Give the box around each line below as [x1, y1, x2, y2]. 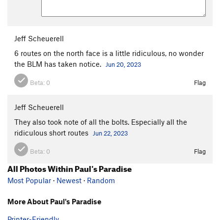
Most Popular [7, 175, 51, 185]
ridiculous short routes [14, 128, 90, 137]
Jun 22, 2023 [93, 129, 128, 137]
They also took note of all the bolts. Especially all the [14, 117, 187, 126]
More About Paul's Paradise [7, 196, 101, 206]
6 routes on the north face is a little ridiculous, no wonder [14, 48, 204, 57]
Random [87, 175, 115, 185]
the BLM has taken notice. [14, 59, 103, 68]
